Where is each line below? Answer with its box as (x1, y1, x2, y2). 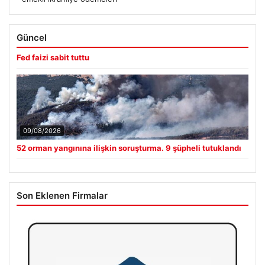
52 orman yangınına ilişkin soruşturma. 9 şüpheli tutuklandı (17, 143, 241, 153)
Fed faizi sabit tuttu (17, 52, 89, 62)
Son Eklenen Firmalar (17, 189, 108, 201)
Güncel (17, 31, 47, 43)
